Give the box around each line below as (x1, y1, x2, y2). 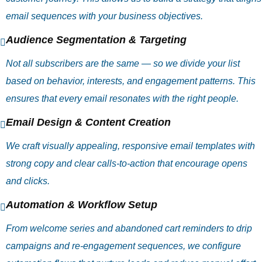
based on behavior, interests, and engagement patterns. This (6, 76, 256, 86)
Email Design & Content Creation (6, 116, 171, 128)
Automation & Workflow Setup (6, 199, 157, 211)
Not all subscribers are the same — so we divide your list (6, 58, 240, 68)
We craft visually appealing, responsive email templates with (6, 141, 255, 151)
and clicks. (6, 176, 50, 186)
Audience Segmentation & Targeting (6, 34, 187, 46)
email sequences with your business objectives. (6, 11, 203, 21)
